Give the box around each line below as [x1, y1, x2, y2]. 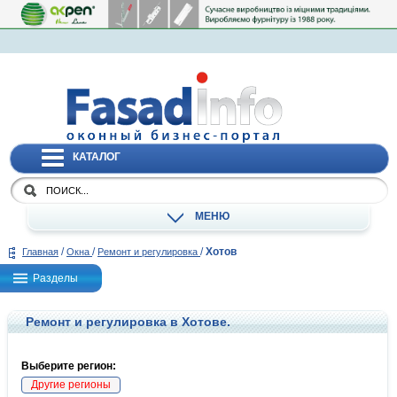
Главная [22, 246, 58, 258]
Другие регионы [31, 378, 111, 392]
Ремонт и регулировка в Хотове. [26, 315, 230, 330]
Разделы [33, 272, 78, 285]
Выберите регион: [21, 360, 116, 373]
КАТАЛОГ [73, 151, 121, 163]
